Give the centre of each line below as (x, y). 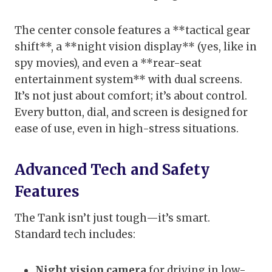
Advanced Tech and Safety (112, 170)
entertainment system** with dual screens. (128, 80)
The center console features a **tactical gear (132, 31)
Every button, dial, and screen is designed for (131, 113)
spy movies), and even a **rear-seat (108, 63)
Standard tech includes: (75, 235)
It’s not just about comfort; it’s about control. (131, 96)
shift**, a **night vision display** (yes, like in (136, 47)
